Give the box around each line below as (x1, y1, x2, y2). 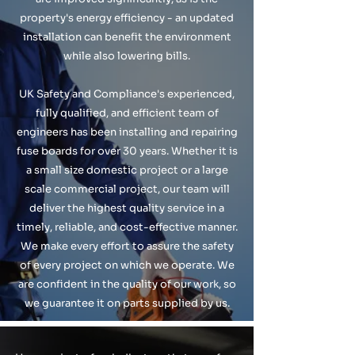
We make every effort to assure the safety (20, 239, 234, 253)
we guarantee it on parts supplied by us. (24, 296, 230, 310)
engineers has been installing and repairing (16, 125, 238, 139)
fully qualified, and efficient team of (35, 106, 219, 120)
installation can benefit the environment (22, 30, 231, 44)
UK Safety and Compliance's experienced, (19, 87, 235, 101)
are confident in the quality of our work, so (17, 277, 236, 291)
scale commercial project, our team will (24, 182, 230, 196)
